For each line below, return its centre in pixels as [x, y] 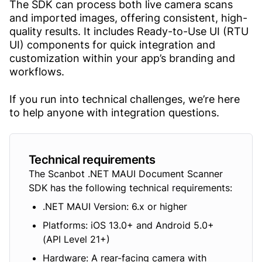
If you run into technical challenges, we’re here [125, 99]
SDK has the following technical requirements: [130, 188]
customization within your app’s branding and [122, 58]
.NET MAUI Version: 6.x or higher [115, 207]
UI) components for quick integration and [112, 45]
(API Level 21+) [76, 239]
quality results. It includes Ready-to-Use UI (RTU [129, 32]
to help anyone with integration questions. [114, 113]
